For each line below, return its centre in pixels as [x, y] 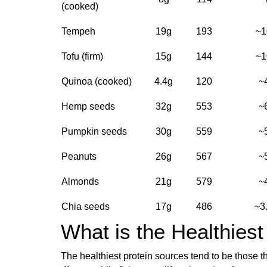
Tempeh [78, 31]
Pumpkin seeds [94, 131]
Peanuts [79, 156]
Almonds [80, 181]
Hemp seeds [88, 106]
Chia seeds [86, 207]
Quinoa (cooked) [97, 81]
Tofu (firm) [82, 56]
